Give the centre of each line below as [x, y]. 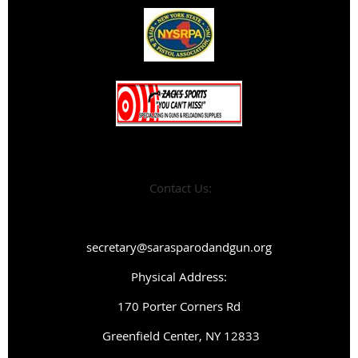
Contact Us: [179, 187]
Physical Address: [179, 276]
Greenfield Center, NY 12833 [179, 335]
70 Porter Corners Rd [183, 306]
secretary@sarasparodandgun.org [179, 247]
